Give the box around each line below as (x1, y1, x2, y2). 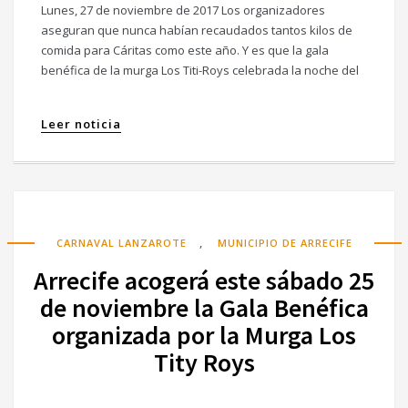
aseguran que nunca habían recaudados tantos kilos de (41, 22, 352, 39)
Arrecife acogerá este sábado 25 (34, 264, 374, 298)
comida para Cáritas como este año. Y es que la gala (41, 42, 329, 59)
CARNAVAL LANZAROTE (56, 236, 187, 250)
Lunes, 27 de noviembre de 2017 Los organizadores (41, 2, 325, 19)
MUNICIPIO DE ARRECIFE (217, 236, 352, 250)
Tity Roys (153, 346, 255, 380)
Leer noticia (41, 116, 121, 133)
